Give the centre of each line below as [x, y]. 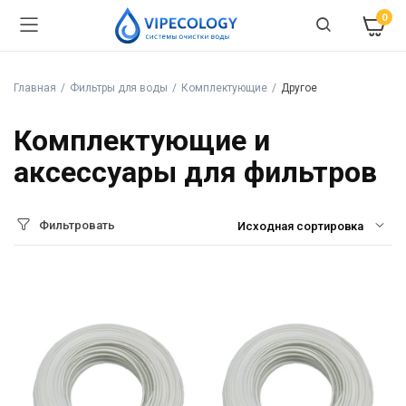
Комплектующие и [142, 140]
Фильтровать [77, 225]
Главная [35, 88]
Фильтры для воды [119, 88]
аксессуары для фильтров [195, 172]
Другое [299, 88]
